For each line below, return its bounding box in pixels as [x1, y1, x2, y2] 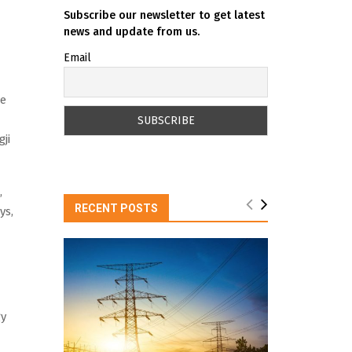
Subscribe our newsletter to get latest [64, 8, 265, 22]
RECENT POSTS [75, 202, 158, 215]
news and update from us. [64, 24, 200, 38]
